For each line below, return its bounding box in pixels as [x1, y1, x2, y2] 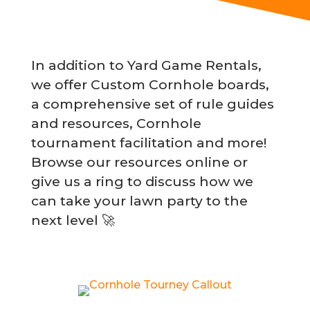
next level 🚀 [30, 211, 115, 228]
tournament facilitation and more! [30, 134, 266, 151]
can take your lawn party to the [30, 192, 248, 209]
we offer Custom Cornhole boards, [30, 75, 269, 93]
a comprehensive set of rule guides [30, 95, 274, 112]
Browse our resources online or [30, 153, 248, 170]
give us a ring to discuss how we [30, 172, 253, 190]
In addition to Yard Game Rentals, [30, 56, 262, 73]
